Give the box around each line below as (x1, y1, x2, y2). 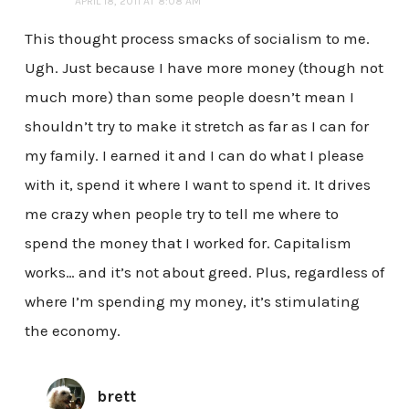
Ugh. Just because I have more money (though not (24, 58, 383, 78)
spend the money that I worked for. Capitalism (24, 234, 351, 253)
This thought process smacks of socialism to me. (24, 29, 370, 48)
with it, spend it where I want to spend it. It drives (24, 175, 371, 194)
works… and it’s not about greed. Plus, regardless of (24, 263, 384, 282)
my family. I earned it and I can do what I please (24, 146, 364, 165)
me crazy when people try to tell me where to (24, 204, 339, 224)
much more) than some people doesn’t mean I (24, 88, 354, 107)
